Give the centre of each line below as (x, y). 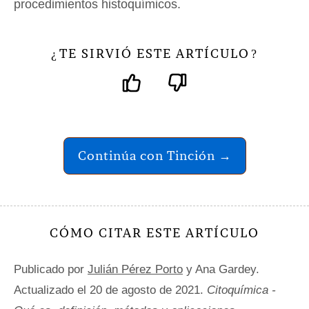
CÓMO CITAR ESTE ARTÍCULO (154, 232)
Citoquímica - (241, 290)
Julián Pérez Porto (135, 269)
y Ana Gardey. (221, 269)
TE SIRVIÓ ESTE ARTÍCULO (154, 53)
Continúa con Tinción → (154, 155)
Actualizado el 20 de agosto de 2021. (110, 290)
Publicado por (51, 269)
